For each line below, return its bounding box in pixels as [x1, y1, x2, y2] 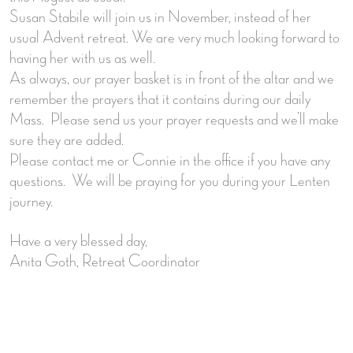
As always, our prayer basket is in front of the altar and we [9, 69, 334, 87]
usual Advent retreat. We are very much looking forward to [9, 28, 340, 46]
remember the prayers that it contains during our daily [9, 90, 310, 108]
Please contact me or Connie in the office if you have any [9, 151, 330, 169]
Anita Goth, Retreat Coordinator [9, 252, 200, 270]
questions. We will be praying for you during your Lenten [9, 172, 330, 190]
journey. [9, 192, 56, 210]
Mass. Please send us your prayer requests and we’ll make [9, 110, 339, 128]
